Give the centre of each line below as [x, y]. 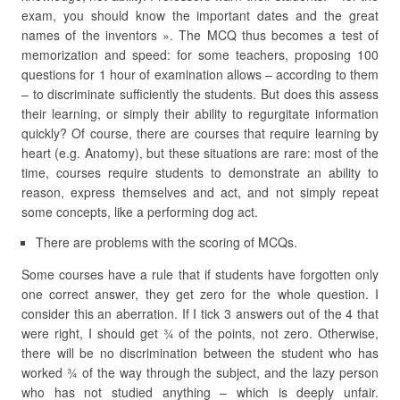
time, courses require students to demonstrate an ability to [200, 172]
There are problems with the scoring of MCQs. [167, 242]
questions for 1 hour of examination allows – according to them [200, 74]
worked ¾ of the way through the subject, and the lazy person [200, 372]
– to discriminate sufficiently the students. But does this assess [200, 94]
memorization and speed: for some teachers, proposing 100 [200, 54]
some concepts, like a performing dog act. [140, 212]
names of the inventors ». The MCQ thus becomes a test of [200, 35]
